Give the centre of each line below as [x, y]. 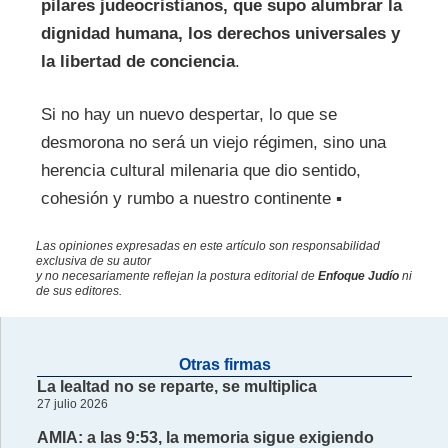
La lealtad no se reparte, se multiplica [176, 387]
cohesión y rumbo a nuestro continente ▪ [191, 199]
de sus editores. [78, 290]
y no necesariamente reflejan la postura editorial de [176, 275]
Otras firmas [224, 365]
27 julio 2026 [72, 404]
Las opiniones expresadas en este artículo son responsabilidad [207, 245]
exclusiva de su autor [93, 260]
